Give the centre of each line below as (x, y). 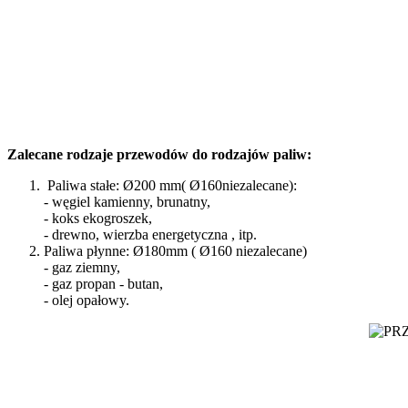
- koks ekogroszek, (98, 219)
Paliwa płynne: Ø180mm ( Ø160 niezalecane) (175, 251)
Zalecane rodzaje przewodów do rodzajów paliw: (159, 155)
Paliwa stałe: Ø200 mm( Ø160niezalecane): (170, 186)
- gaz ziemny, (82, 268)
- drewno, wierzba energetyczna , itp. (150, 235)
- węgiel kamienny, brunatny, (127, 202)
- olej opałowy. (87, 301)
